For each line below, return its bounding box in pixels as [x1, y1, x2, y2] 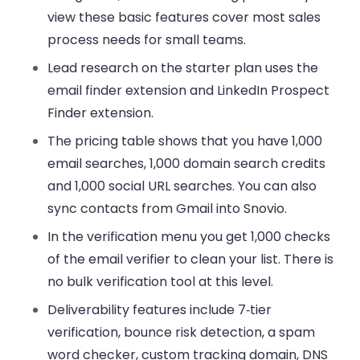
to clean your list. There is [170, 250, 334, 269]
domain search [183, 154, 279, 174]
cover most [209, 8, 289, 27]
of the [47, 250, 89, 269]
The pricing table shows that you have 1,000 [47, 132, 323, 151]
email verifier [88, 250, 171, 269]
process [47, 31, 100, 50]
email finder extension [47, 81, 187, 100]
